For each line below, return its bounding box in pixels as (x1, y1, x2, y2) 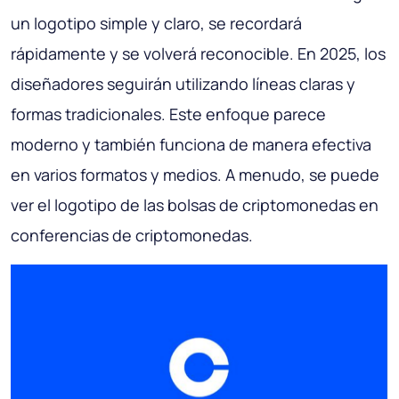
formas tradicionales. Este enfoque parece (11, 103, 326, 126)
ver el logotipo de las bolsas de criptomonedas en (11, 194, 379, 216)
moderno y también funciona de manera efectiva (11, 134, 371, 156)
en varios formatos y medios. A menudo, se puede (11, 164, 379, 186)
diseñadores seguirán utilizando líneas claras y (11, 73, 355, 95)
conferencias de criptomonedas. (11, 224, 253, 247)
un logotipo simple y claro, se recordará (11, 12, 302, 35)
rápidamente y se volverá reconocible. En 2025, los (11, 43, 386, 65)
